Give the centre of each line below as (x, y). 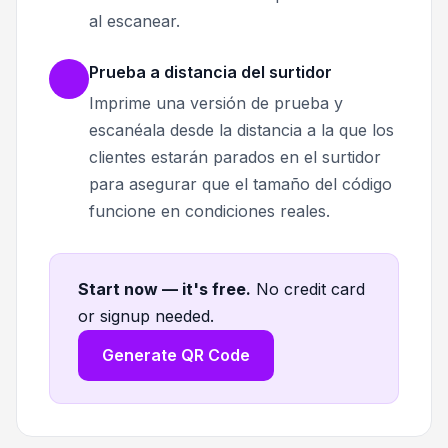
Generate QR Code (176, 355)
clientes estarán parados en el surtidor (235, 157)
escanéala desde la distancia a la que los (241, 130)
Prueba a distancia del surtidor (210, 72)
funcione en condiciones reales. (209, 211)
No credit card (310, 289)
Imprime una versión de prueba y (216, 103)
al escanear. (134, 21)
